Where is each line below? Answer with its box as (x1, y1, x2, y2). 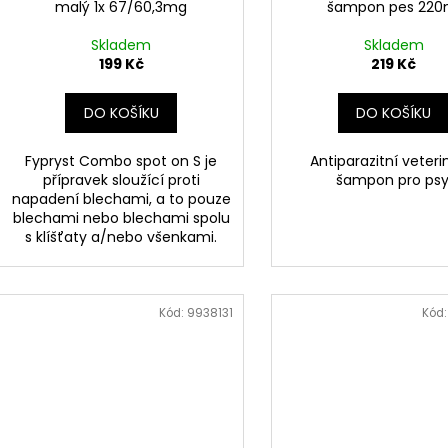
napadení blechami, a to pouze (11, 189, 231, 210)
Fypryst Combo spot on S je (25, 151, 218, 172)
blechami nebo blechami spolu (12, 208, 230, 229)
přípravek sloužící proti (42, 170, 200, 191)
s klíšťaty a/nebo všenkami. (25, 227, 218, 248)
